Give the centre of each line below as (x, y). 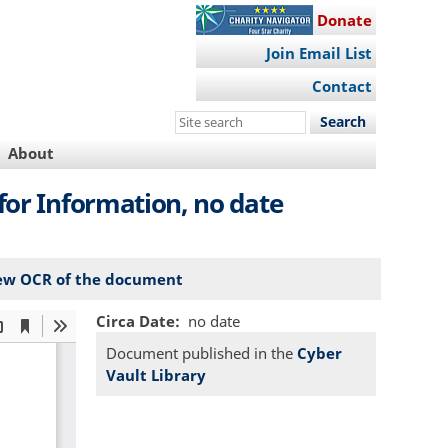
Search (200, 120)
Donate (344, 19)
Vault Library (156, 374)
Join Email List (318, 53)
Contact (341, 86)
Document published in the (201, 352)
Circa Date (135, 320)
